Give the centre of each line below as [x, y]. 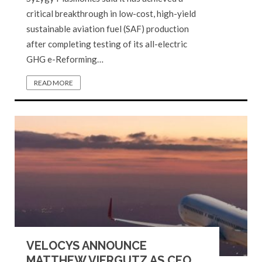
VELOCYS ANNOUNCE [87, 246]
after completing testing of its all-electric [107, 44]
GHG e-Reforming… [65, 59]
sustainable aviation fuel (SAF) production [108, 29]
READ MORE [54, 83]
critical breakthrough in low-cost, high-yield [111, 13]
